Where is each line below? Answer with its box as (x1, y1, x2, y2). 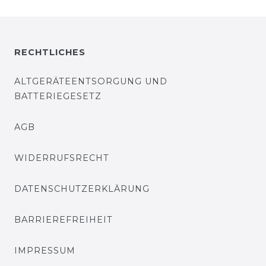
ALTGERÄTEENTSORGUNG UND (14, 76, 167, 87)
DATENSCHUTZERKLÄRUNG (14, 183, 150, 195)
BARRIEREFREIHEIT (14, 214, 113, 226)
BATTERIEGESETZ (14, 91, 102, 102)
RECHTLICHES (14, 47, 85, 58)
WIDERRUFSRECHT (14, 153, 109, 164)
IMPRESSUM (14, 245, 75, 256)
